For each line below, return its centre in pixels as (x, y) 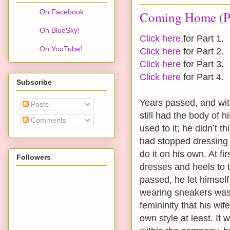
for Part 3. (202, 64)
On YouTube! (61, 49)
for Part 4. (202, 77)
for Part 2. (202, 51)
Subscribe (34, 82)
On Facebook (62, 12)
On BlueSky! (60, 31)
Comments (47, 120)
